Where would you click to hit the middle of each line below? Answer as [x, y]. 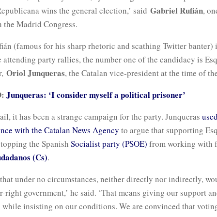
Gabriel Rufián [177, 10]
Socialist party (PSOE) [109, 143]
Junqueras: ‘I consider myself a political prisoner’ [96, 94]
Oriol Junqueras [36, 73]
